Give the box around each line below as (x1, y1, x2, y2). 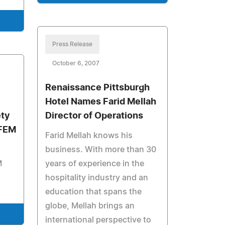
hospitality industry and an (45, 174, 149, 182)
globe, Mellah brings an (45, 202, 135, 210)
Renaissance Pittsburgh (45, 83, 150, 92)
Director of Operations (45, 111, 144, 121)
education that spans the (45, 188, 142, 196)
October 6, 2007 (52, 60, 100, 66)
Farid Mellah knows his (45, 132, 133, 140)
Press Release (52, 41, 93, 47)
